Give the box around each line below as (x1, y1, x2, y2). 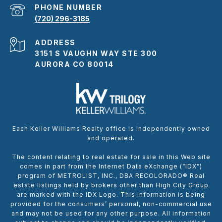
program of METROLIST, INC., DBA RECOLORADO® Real (17, 171, 205, 179)
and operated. (87, 134, 135, 142)
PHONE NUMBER (35, 2, 102, 11)
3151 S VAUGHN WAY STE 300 (35, 49, 158, 57)
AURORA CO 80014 (35, 59, 114, 68)
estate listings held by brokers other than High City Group (13, 181, 209, 189)
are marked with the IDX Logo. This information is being (17, 190, 205, 198)
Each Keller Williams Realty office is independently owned (12, 124, 210, 132)
